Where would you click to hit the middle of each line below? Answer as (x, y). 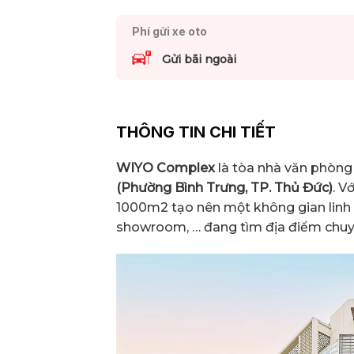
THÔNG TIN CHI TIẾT (196, 132)
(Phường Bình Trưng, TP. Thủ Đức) (224, 188)
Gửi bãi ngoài (199, 59)
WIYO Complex (166, 168)
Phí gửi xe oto (169, 32)
